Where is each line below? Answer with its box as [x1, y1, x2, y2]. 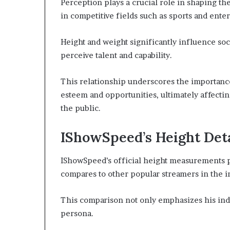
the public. [61, 103, 101, 113]
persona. [61, 208, 93, 218]
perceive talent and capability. [61, 50, 172, 61]
